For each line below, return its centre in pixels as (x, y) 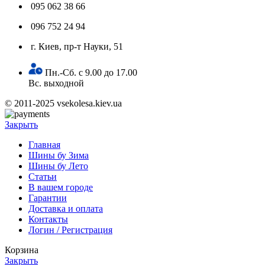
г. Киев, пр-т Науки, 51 (77, 47)
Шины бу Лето (58, 166)
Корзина (22, 250)
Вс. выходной (56, 83)
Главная (44, 145)
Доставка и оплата (66, 209)
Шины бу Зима (59, 156)
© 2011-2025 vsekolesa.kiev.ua (63, 104)
